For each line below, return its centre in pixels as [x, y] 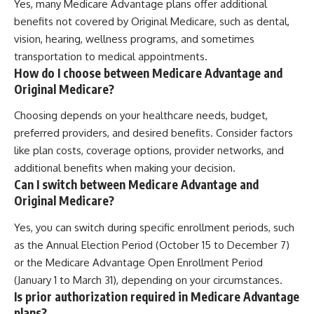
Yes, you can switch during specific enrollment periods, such [154, 227]
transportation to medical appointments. [111, 56]
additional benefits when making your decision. [125, 168]
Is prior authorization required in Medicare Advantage [157, 296]
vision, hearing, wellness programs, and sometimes [134, 39]
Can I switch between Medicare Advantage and [136, 185]
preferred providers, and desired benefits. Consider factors [153, 133]
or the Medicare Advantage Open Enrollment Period [138, 262]
